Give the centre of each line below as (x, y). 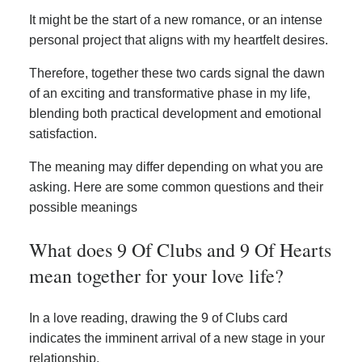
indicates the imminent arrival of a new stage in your (177, 338)
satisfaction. (63, 133)
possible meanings (83, 207)
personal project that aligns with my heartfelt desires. (179, 40)
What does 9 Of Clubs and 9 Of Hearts (180, 249)
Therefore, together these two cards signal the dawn (177, 73)
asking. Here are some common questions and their (176, 187)
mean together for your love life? (156, 275)
